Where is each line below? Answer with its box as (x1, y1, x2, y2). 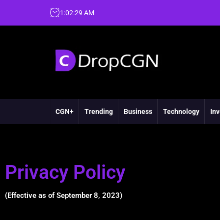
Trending (84, 108, 113, 115)
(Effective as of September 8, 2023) (5, 191, 122, 200)
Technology (163, 108, 199, 115)
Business (124, 108, 152, 115)
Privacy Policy (5, 161, 125, 184)
